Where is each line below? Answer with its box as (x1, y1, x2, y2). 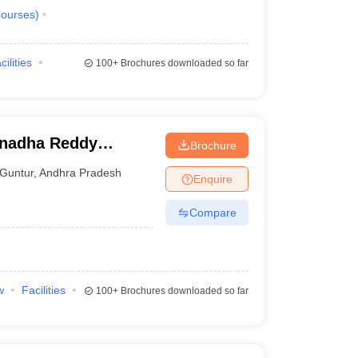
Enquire (193, 172, 233, 185)
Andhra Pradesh (39, 165, 122, 179)
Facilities (21, 284, 66, 296)
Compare (189, 205, 237, 219)
